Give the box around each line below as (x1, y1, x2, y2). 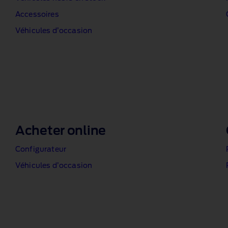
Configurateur (15, 146, 67, 153)
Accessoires (15, 11, 59, 18)
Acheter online (15, 125, 106, 137)
